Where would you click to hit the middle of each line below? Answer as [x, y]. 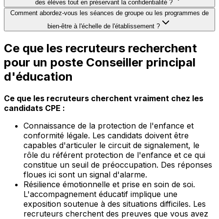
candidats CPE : [34, 108]
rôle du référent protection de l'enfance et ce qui [114, 155]
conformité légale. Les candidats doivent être [106, 136]
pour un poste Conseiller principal [100, 63]
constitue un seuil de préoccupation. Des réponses [118, 165]
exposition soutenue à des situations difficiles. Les [115, 204]
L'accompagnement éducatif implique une [100, 194]
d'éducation [38, 77]
